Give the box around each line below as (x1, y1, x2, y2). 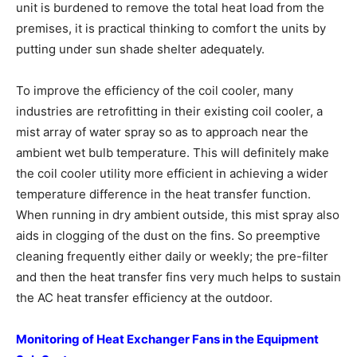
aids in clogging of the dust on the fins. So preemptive (16, 228, 320, 243)
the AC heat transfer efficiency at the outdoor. (16, 290, 273, 305)
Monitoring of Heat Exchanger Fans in (16, 331, 235, 347)
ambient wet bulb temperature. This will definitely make (16, 145, 329, 160)
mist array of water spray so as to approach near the (16, 124, 308, 139)
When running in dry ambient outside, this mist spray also (16, 207, 339, 222)
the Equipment (235, 331, 319, 347)
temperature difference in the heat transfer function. (16, 186, 311, 202)
